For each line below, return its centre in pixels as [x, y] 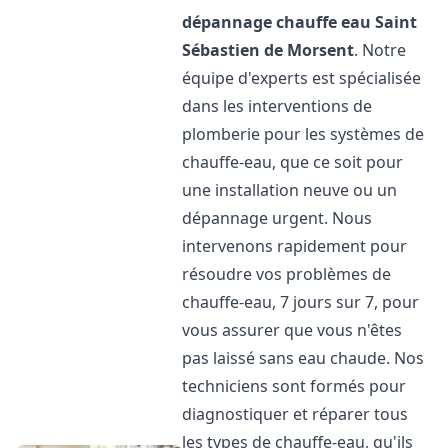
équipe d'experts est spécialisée [302, 78]
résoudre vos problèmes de [287, 274]
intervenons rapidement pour [295, 246]
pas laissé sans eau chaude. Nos [303, 358]
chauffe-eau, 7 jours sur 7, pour [301, 302]
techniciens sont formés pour [294, 386]
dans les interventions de [277, 106]
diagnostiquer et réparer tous [295, 414]
